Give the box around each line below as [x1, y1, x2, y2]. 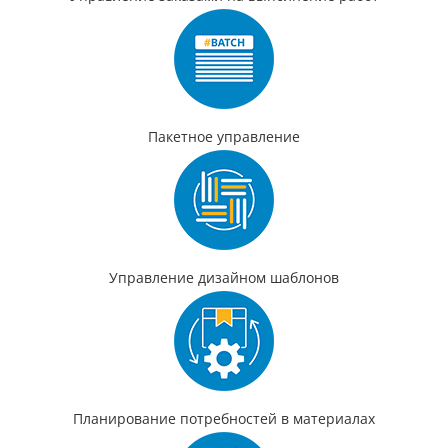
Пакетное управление [148, 126, 300, 146]
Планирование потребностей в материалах [73, 408, 375, 428]
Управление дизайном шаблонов [109, 267, 339, 287]
